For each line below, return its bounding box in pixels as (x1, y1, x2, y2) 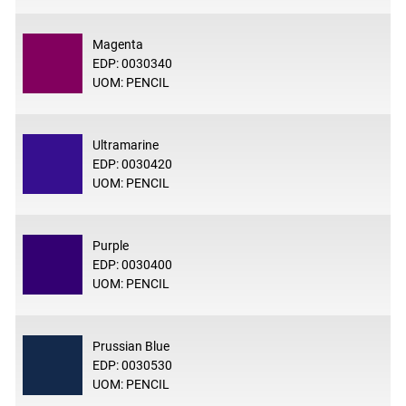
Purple (92, 237, 129, 253)
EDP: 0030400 (92, 256, 172, 272)
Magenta (92, 36, 143, 52)
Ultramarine (92, 137, 159, 152)
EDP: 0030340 (92, 55, 172, 71)
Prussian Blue (92, 338, 169, 353)
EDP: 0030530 (92, 357, 172, 372)
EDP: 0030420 (92, 156, 172, 171)
